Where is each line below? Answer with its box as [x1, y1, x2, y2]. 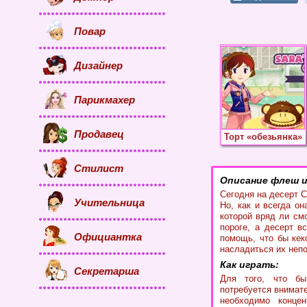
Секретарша [74, 265, 139, 277]
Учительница [74, 196, 145, 208]
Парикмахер [74, 93, 135, 106]
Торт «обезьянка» [224, 132, 302, 142]
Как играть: [220, 258, 279, 270]
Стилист [74, 162, 123, 174]
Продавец [74, 127, 124, 140]
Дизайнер [74, 59, 123, 71]
